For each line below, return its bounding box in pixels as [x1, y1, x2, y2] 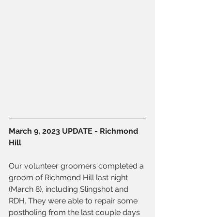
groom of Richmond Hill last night [9, 173, 130, 183]
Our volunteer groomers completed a [9, 161, 146, 171]
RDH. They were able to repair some [9, 196, 139, 206]
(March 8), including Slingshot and [9, 185, 130, 194]
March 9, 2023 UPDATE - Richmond [9, 126, 140, 136]
